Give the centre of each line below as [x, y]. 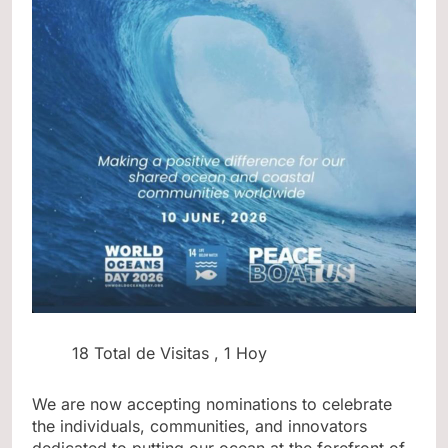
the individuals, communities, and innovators [199, 426]
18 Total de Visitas [140, 352]
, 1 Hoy [240, 352]
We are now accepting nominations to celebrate [212, 404]
